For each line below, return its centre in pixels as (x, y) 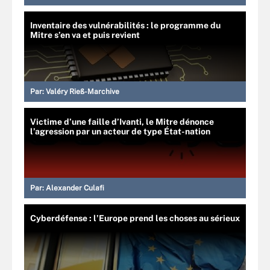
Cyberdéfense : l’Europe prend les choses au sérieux (135, 218)
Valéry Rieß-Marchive (83, 92)
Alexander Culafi (75, 188)
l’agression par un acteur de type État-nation (120, 131)
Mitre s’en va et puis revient (85, 35)
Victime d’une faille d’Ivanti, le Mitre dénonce (122, 122)
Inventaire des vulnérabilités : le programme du (125, 25)
